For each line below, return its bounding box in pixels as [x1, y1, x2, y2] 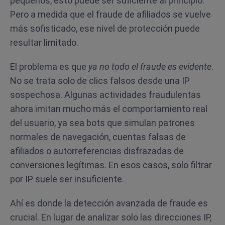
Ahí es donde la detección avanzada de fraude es [10, 198, 208, 208]
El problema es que [10, 61, 88, 72]
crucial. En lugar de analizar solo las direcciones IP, [10, 212, 211, 222]
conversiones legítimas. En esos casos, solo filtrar [10, 160, 212, 170]
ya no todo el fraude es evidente [88, 61, 211, 72]
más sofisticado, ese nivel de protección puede [10, 23, 200, 34]
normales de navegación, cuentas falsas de [10, 132, 186, 142]
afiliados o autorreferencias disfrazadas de [10, 146, 184, 156]
